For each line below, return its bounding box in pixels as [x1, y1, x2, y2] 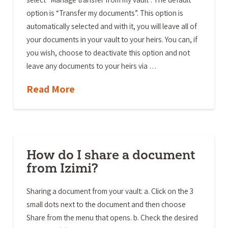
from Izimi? [26, 160, 98, 176]
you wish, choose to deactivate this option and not [26, 47, 190, 58]
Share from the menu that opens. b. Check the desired [26, 212, 198, 222]
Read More [26, 82, 75, 96]
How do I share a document [26, 147, 195, 162]
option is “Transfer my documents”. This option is [26, 8, 183, 18]
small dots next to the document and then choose [26, 198, 186, 209]
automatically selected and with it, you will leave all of [26, 21, 197, 32]
